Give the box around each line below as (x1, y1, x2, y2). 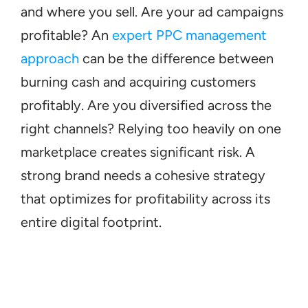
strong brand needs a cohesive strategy (21, 167, 265, 184)
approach (21, 50, 79, 67)
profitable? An (21, 27, 112, 43)
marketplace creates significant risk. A (21, 144, 255, 160)
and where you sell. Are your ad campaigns (21, 3, 283, 20)
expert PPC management (112, 27, 267, 43)
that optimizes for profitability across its (21, 190, 270, 207)
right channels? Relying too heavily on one (21, 120, 281, 137)
